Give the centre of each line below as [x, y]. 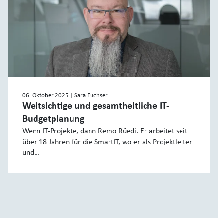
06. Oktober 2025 [46, 96]
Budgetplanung [53, 119]
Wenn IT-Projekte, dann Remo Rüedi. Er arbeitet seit [105, 132]
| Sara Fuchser [89, 96]
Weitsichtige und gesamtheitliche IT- [96, 106]
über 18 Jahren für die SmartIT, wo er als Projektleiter [107, 142]
